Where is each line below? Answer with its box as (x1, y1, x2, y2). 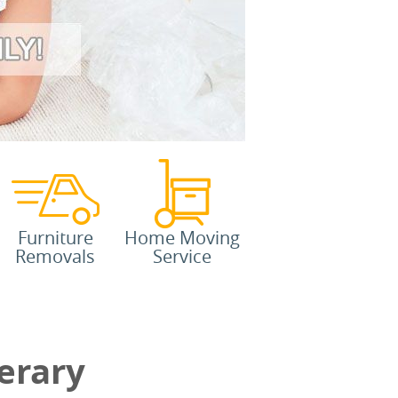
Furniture (17, 226, 93, 250)
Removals (15, 244, 95, 268)
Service (153, 244, 211, 268)
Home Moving (124, 226, 240, 250)
